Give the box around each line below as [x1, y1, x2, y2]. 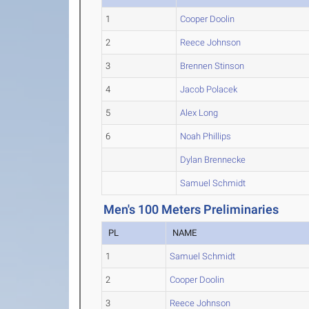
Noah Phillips [180, 131, 232, 141]
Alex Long [180, 108, 219, 118]
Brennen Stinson [180, 61, 245, 71]
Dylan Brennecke [180, 154, 246, 165]
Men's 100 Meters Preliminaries [103, 202, 279, 217]
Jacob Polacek [180, 84, 238, 94]
